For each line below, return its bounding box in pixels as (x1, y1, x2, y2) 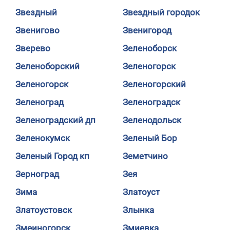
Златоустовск (15, 205, 72, 215)
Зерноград (15, 169, 59, 179)
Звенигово (15, 25, 60, 35)
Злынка (123, 205, 154, 215)
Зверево (15, 43, 50, 53)
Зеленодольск (123, 115, 181, 125)
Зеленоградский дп (15, 115, 95, 125)
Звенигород (123, 25, 171, 35)
